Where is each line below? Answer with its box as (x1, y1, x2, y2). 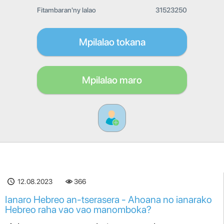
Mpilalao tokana (78, 36, 145, 48)
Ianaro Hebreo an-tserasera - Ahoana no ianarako (5, 193, 212, 205)
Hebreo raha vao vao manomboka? (5, 203, 151, 215)
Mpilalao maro (82, 74, 142, 86)
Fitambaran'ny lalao (37, 6, 96, 14)
